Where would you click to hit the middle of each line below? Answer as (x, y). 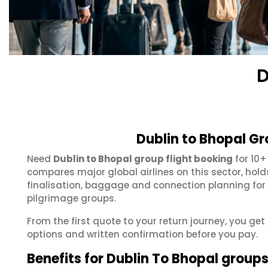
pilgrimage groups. (71, 198)
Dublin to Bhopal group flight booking (143, 159)
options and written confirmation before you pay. (142, 234)
